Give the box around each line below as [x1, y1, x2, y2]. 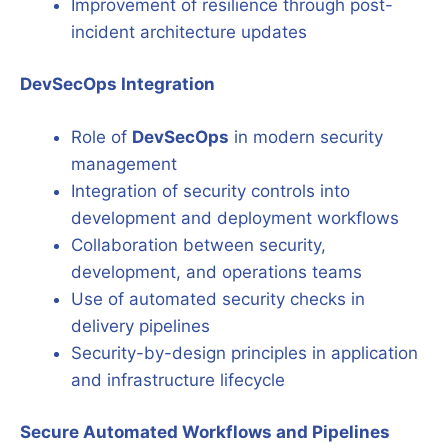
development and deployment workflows [71, 207, 399, 228]
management [71, 153, 177, 174]
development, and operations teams [71, 261, 362, 282]
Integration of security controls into [71, 180, 350, 201]
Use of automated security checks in [71, 288, 365, 309]
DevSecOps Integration [20, 74, 215, 94]
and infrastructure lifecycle [71, 369, 285, 390]
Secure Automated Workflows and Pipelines [20, 422, 390, 442]
